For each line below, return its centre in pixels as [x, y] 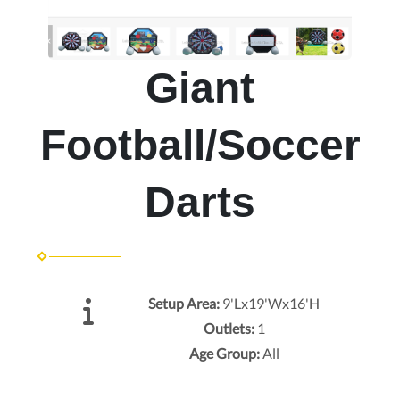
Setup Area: [185, 303]
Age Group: [225, 353]
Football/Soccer [200, 145]
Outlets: [230, 328]
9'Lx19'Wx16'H [271, 303]
